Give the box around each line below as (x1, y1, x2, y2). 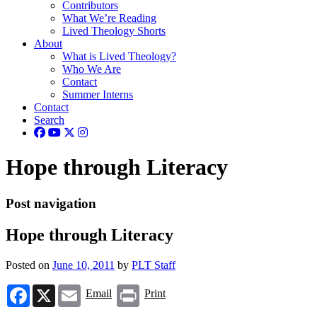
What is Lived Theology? (62, 50, 176, 62)
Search (34, 114, 64, 126)
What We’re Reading (62, 12, 156, 24)
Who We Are (62, 63, 121, 75)
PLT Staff (132, 258, 175, 271)
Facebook (30, 283, 74, 296)
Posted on (6, 258, 52, 271)
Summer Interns (62, 88, 133, 100)
